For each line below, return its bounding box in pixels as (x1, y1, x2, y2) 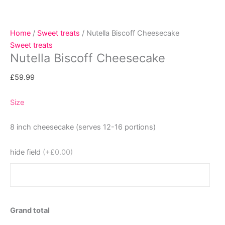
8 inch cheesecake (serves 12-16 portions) (10, 123, 156, 132)
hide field (10, 147, 41, 157)
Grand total (10, 206, 50, 215)
